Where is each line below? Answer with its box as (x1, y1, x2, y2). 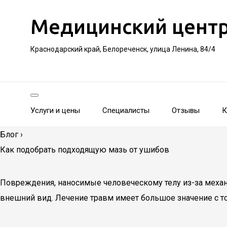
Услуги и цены (30, 106, 80, 115)
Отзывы (172, 106, 200, 115)
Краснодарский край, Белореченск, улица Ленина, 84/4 (30, 45, 215, 53)
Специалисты (102, 106, 149, 115)
